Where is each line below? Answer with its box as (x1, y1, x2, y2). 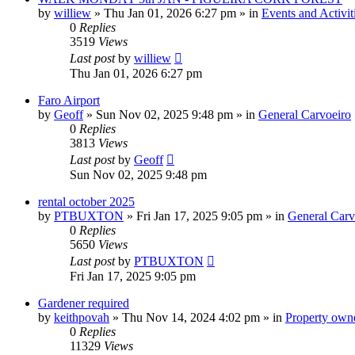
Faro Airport (38, 94, 100, 108)
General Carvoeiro (258, 108, 351, 122)
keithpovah (54, 311, 109, 325)
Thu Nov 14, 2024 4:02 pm (122, 311, 260, 325)
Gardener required (38, 296, 129, 311)
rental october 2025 (38, 195, 135, 209)
